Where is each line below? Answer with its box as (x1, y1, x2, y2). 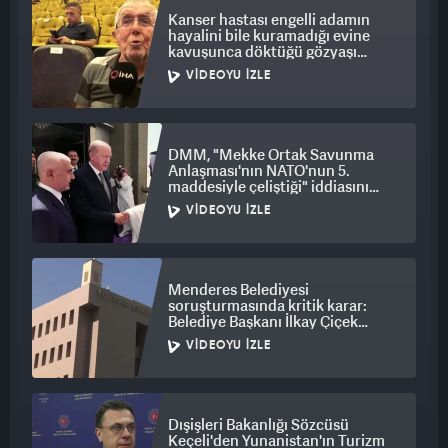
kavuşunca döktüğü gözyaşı (168, 41, 357, 62)
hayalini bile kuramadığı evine (168, 25, 370, 46)
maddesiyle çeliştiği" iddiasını (168, 176, 369, 197)
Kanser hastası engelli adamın (168, 9, 370, 30)
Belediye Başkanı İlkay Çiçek (168, 311, 358, 332)
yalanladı (168, 192, 230, 213)
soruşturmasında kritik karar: (168, 295, 367, 316)
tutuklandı (168, 327, 240, 348)
